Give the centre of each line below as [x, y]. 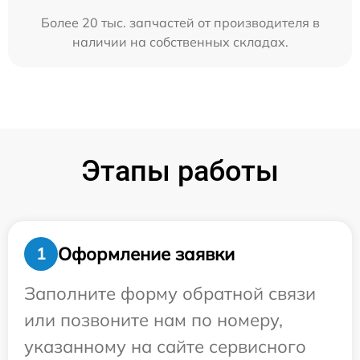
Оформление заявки [146, 254]
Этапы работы [180, 171]
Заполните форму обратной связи [170, 293]
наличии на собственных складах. [180, 42]
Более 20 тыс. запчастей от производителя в [180, 22]
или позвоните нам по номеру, [153, 320]
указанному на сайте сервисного [165, 346]
